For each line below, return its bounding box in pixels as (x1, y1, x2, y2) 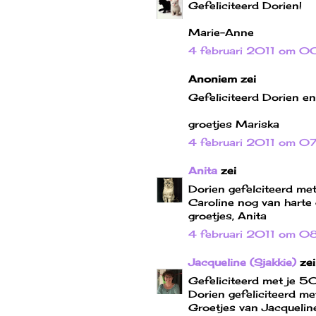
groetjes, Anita (188, 209, 267, 221)
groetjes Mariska (188, 117, 279, 130)
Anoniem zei (188, 72, 256, 85)
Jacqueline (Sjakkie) (188, 255, 296, 268)
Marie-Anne (188, 25, 254, 38)
